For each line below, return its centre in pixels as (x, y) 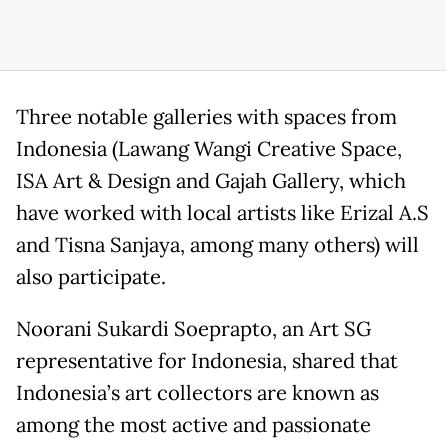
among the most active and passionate (193, 424)
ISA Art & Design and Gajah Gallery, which (211, 180)
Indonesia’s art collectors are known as (197, 392)
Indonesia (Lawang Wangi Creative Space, (209, 148)
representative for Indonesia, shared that (207, 360)
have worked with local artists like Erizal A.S (222, 212)
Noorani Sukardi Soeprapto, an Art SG (193, 328)
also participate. (93, 276)
